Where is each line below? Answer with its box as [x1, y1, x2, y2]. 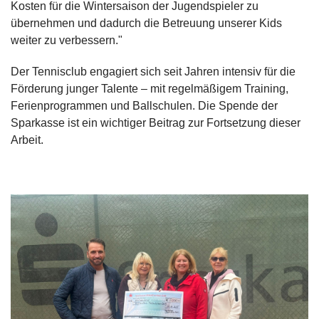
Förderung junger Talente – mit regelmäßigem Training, [11, 82, 288, 95]
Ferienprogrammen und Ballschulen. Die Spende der [11, 99, 278, 112]
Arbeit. [11, 133, 43, 146]
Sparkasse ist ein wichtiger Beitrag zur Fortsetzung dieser [11, 116, 300, 129]
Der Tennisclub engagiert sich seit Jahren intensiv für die [11, 65, 296, 78]
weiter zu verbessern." [11, 33, 122, 46]
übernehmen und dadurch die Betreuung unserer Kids [11, 16, 282, 29]
